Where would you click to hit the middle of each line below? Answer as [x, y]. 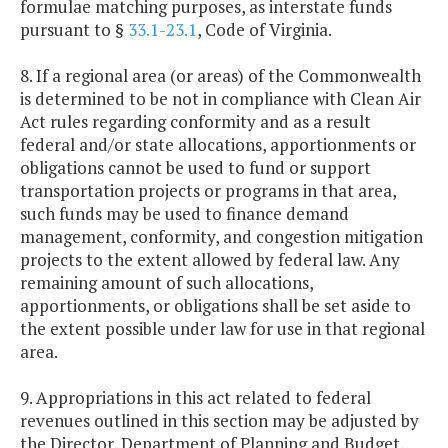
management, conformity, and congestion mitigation [221, 237]
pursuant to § [74, 30]
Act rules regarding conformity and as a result [195, 122]
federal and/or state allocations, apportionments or [218, 145]
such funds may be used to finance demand [184, 214]
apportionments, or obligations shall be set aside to [215, 306]
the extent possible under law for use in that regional [222, 329]
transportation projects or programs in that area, [208, 191]
